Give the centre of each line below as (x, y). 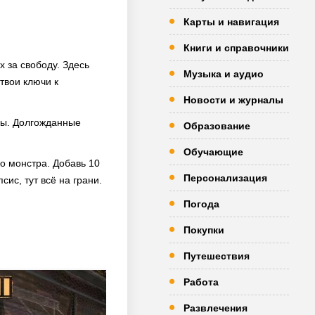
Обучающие (213, 152)
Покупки (204, 230)
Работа (201, 282)
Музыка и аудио (224, 74)
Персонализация (225, 178)
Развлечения (216, 308)
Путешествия (217, 256)
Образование (217, 126)
